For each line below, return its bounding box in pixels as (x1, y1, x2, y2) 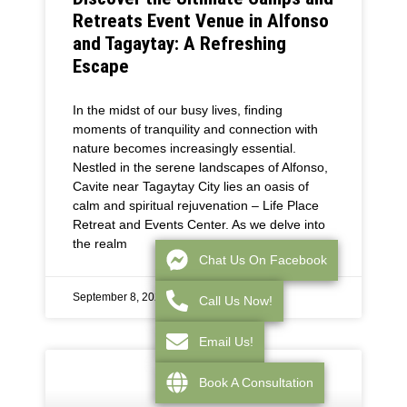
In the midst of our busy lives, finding (73, 103, 283, 118)
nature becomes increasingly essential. (73, 141, 296, 156)
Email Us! (199, 333, 253, 349)
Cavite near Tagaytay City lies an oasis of (73, 179, 309, 194)
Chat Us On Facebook (199, 252, 327, 267)
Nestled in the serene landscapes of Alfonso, (73, 160, 328, 175)
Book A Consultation (199, 374, 313, 390)
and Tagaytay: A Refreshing (73, 33, 286, 55)
